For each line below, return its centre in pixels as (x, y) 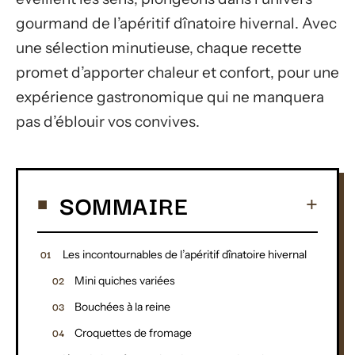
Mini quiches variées (125, 280)
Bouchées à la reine (122, 306)
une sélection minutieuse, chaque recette (159, 48)
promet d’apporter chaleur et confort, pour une (177, 73)
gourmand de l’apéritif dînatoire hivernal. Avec (176, 23)
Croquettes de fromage (133, 332)
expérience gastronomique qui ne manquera (170, 97)
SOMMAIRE (124, 204)
